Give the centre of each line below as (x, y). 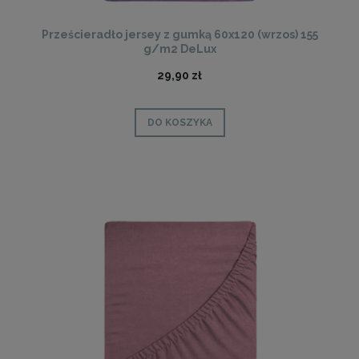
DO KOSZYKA (179, 123)
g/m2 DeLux (179, 49)
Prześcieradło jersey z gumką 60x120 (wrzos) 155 (179, 35)
